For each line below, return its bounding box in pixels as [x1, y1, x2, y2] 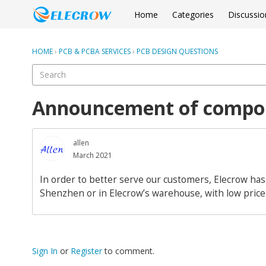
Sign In [32, 245, 58, 257]
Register [71, 245, 102, 257]
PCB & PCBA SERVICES [59, 46, 131, 56]
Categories [172, 8, 214, 20]
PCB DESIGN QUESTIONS [137, 46, 218, 56]
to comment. [102, 245, 154, 257]
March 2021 [73, 150, 112, 160]
